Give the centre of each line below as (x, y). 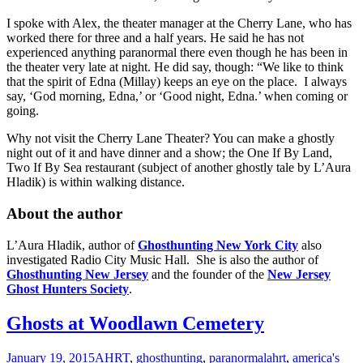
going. (23, 111)
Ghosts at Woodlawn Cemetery (135, 323)
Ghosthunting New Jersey (77, 274)
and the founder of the (208, 274)
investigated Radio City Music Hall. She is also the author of (162, 259)
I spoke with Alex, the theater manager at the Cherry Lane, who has (179, 23)
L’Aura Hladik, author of (72, 245)
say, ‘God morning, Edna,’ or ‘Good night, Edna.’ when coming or (177, 96)
